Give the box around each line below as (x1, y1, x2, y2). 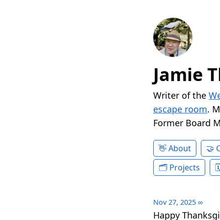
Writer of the (153, 89, 209, 102)
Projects (169, 162, 200, 173)
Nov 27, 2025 (153, 197, 196, 207)
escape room (153, 103, 207, 115)
